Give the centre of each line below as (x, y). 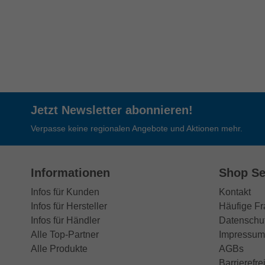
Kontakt (235, 192)
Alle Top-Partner (65, 235)
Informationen (70, 173)
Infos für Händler (65, 220)
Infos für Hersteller (69, 206)
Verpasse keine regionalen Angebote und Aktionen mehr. (137, 129)
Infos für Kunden (65, 192)
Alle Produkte (59, 249)
